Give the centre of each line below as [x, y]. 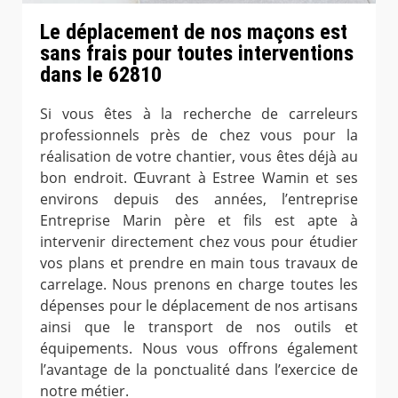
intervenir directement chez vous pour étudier [199, 241]
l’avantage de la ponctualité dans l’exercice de [199, 369]
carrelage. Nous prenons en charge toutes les [199, 284]
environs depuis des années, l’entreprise [199, 199]
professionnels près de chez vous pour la [199, 135]
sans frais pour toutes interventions [197, 53]
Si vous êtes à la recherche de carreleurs [199, 113]
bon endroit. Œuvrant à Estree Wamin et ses [199, 177]
